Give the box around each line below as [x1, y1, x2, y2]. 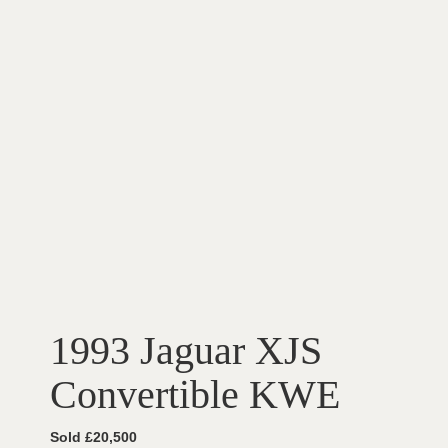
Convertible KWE [50, 372, 340, 418]
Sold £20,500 [50, 429, 137, 446]
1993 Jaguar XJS [50, 328, 322, 374]
